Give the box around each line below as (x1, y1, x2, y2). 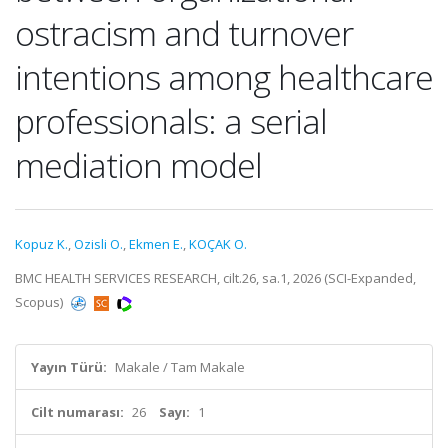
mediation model (15, 142, 262, 188)
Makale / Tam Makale (115, 358, 245, 376)
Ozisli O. (74, 235, 123, 253)
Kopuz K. (15, 235, 68, 253)
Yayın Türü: (31, 358, 107, 376)
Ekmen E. (129, 235, 183, 253)
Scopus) (15, 293, 66, 311)
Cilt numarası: (31, 403, 124, 421)
